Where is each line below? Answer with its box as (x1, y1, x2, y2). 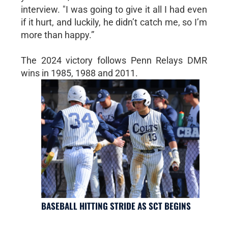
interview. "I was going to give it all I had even (20, 4, 208, 15)
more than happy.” (20, 29, 94, 40)
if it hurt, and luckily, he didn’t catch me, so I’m (20, 16, 208, 27)
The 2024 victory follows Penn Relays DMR (20, 54, 208, 66)
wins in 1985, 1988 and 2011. (20, 67, 138, 78)
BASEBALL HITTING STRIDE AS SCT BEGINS (41, 199, 191, 213)
